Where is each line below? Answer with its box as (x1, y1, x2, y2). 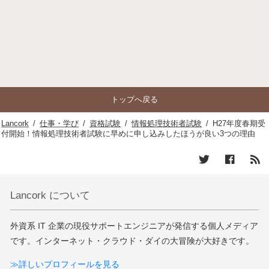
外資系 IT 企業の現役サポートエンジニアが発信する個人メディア (10, 220, 259, 231)
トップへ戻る (111, 95, 158, 104)
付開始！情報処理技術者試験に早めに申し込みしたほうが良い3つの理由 (1, 130, 256, 139)
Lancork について (10, 189, 91, 202)
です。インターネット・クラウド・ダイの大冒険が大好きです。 (10, 235, 255, 246)
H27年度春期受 (213, 119, 266, 128)
